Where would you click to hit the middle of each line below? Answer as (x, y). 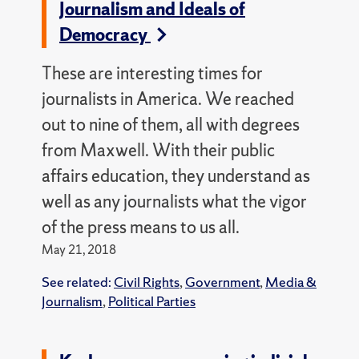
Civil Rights (146, 281)
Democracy (105, 34)
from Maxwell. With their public (158, 150)
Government (222, 281)
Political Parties (151, 301)
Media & (290, 281)
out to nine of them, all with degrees (170, 124)
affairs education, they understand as (175, 175)
